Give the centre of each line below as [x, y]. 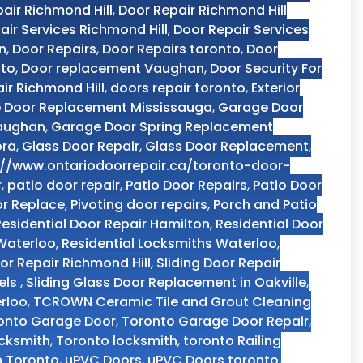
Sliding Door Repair [218, 263]
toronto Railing [232, 341]
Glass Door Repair [81, 146]
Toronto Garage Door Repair [215, 321]
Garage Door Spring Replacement [162, 127]
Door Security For [266, 68]
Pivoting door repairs [139, 205]
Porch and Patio [265, 205]
